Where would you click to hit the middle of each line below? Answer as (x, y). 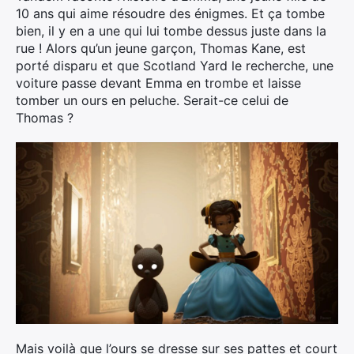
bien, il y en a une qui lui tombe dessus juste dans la (171, 31)
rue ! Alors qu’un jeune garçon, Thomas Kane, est (161, 48)
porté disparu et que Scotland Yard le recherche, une (175, 66)
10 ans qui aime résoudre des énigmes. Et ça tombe (170, 13)
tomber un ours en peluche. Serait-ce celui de (152, 100)
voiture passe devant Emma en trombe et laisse (158, 83)
